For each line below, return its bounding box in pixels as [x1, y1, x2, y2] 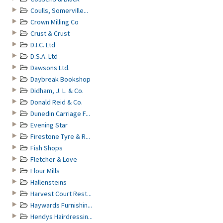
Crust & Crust [30, 29, 70, 38]
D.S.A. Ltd [30, 52, 58, 61]
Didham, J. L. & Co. [30, 86, 84, 95]
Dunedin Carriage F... [30, 109, 90, 118]
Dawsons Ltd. [30, 63, 70, 72]
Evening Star [30, 120, 68, 129]
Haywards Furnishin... [30, 201, 92, 210]
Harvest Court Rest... [30, 189, 92, 198]
